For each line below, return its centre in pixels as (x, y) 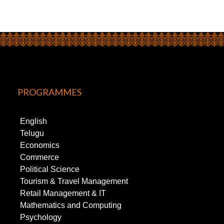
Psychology (40, 217)
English (33, 121)
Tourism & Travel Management (74, 181)
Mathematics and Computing (70, 205)
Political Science (49, 169)
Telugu (32, 133)
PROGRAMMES (49, 92)
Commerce (39, 157)
